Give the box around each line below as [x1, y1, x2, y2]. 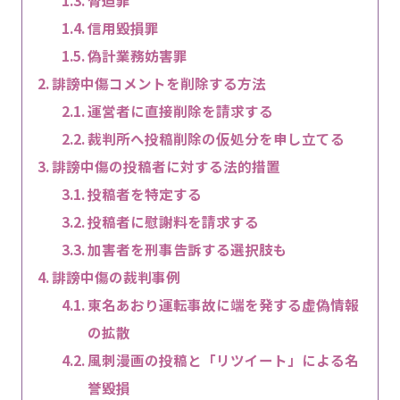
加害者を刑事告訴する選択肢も [87, 238, 288, 259]
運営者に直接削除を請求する [87, 100, 274, 121]
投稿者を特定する [87, 183, 203, 204]
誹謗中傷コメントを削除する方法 [51, 72, 266, 93]
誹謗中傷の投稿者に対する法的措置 [51, 155, 280, 176]
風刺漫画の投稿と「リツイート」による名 [87, 349, 360, 370]
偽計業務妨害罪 [87, 45, 188, 65]
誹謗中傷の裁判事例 [51, 266, 180, 287]
